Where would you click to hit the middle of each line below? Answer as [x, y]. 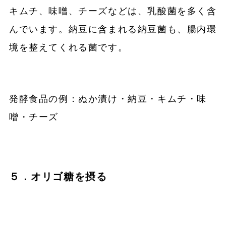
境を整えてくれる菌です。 [68, 48]
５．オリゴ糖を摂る [58, 177]
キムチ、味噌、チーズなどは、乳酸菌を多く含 [113, 11]
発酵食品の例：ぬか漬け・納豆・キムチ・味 [108, 99]
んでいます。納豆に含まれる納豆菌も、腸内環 [113, 30]
